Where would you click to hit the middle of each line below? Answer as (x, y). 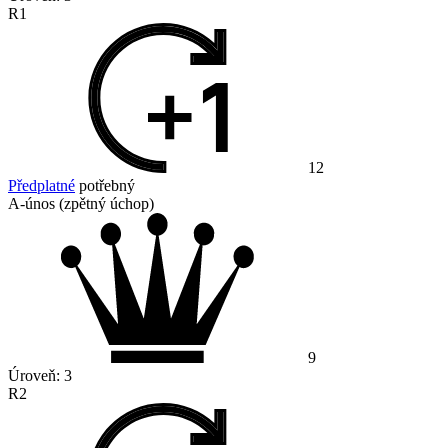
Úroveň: (36, 376)
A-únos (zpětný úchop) (81, 204)
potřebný (105, 186)
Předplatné (41, 186)
